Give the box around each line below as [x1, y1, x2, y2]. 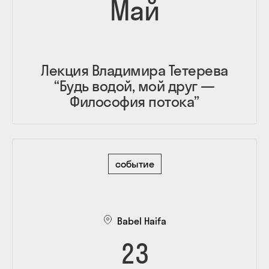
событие [115, 157, 154, 170]
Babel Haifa [117, 214, 166, 227]
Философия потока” [70, 92, 199, 110]
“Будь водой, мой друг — [54, 76, 215, 95]
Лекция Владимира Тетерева [41, 61, 228, 79]
